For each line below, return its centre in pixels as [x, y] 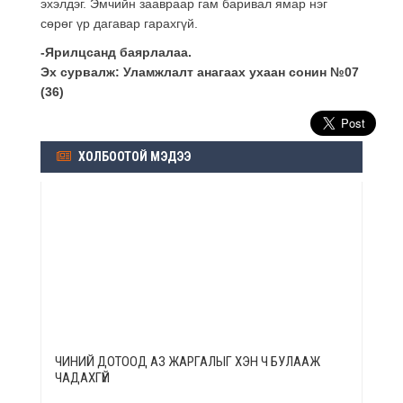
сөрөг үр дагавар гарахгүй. [119, 23]
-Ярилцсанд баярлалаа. [116, 52]
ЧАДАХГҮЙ [82, 377]
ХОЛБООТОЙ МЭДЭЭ [133, 156]
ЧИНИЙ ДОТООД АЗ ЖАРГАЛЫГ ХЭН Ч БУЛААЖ [188, 361]
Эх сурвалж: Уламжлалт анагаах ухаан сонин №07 [200, 72]
